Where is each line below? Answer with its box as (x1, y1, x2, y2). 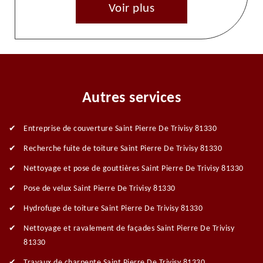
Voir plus (108, 2, 155, 15)
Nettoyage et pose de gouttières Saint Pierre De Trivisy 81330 (23, 164, 244, 174)
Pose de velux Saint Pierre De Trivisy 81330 (23, 184, 176, 194)
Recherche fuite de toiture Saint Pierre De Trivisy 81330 (23, 144, 222, 154)
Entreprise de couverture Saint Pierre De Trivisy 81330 (23, 124, 217, 134)
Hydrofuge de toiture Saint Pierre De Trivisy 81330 (23, 204, 203, 214)
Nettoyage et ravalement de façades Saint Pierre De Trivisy (23, 224, 234, 234)
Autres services (82, 90, 181, 107)
